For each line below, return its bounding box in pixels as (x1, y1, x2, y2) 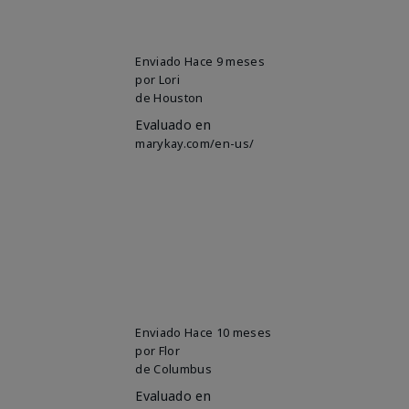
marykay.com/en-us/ (135, 134, 255, 152)
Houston (153, 89, 204, 106)
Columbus (153, 360, 212, 377)
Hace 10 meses (184, 323, 272, 341)
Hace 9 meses (184, 52, 265, 69)
